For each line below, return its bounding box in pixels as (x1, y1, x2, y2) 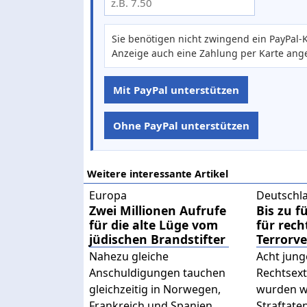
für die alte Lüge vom (89, 217, 218, 234)
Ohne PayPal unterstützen (113, 118, 249, 132)
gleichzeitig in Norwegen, (89, 282, 221, 297)
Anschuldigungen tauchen (89, 265, 225, 281)
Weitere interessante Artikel (87, 167, 228, 180)
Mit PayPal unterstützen (113, 82, 239, 97)
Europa (89, 188, 127, 204)
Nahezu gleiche (89, 249, 169, 265)
